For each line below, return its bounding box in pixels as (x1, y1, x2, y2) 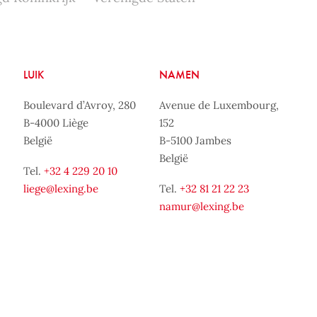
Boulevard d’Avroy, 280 (23, 98, 136, 112)
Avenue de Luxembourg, (159, 98, 279, 112)
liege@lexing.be (23, 181, 98, 195)
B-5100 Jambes (159, 133, 232, 147)
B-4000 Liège (23, 115, 88, 129)
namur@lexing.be (159, 199, 245, 213)
